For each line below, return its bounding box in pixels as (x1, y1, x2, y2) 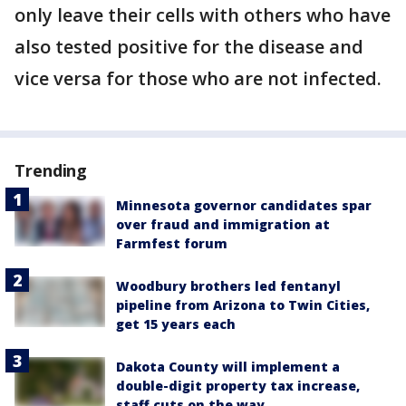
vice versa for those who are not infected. (14, 66, 391, 91)
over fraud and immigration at (116, 216, 330, 233)
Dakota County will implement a (116, 358, 340, 375)
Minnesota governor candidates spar (116, 197, 372, 214)
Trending (14, 159, 88, 181)
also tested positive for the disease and (14, 34, 363, 59)
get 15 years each (116, 315, 236, 333)
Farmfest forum (116, 235, 227, 252)
